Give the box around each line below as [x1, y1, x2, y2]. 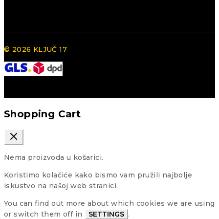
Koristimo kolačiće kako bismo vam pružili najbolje [4, 171, 192, 180]
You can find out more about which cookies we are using [4, 199, 215, 208]
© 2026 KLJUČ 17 [4, 45, 67, 54]
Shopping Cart [4, 108, 81, 120]
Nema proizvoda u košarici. [4, 153, 104, 162]
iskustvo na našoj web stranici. [4, 181, 118, 191]
